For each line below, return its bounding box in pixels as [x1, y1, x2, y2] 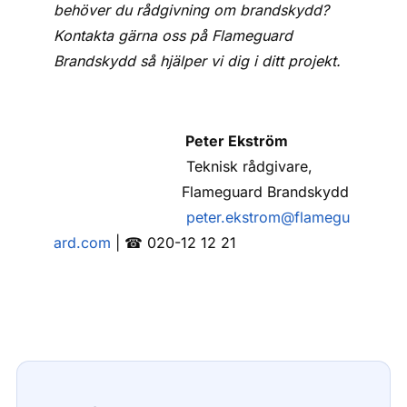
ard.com [54, 233, 112, 252]
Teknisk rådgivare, [182, 157, 313, 175]
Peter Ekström [182, 132, 289, 150]
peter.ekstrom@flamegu [186, 208, 351, 226]
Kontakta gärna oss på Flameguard [54, 26, 293, 45]
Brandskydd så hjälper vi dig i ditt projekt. [54, 52, 342, 70]
